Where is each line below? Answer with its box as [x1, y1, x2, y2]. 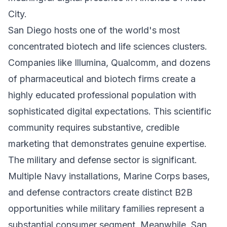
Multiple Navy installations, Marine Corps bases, [8, 171, 210, 181]
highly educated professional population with [8, 90, 196, 100]
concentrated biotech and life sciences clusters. [8, 41, 207, 52]
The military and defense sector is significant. [8, 155, 197, 165]
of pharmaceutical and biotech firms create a [8, 73, 196, 84]
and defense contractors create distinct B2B [8, 187, 193, 198]
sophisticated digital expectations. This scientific [8, 106, 211, 117]
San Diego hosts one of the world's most [8, 25, 180, 35]
